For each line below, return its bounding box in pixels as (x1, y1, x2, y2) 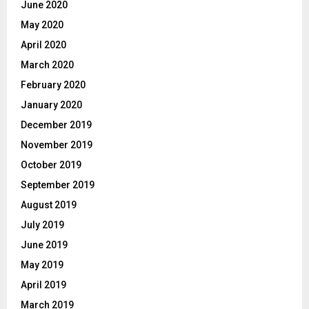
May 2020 (21, 19, 63, 31)
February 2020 (21, 79, 86, 91)
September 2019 (21, 179, 94, 191)
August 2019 (21, 199, 77, 211)
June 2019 (21, 239, 68, 251)
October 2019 (21, 159, 81, 171)
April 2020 (21, 39, 66, 51)
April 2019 (21, 279, 66, 291)
